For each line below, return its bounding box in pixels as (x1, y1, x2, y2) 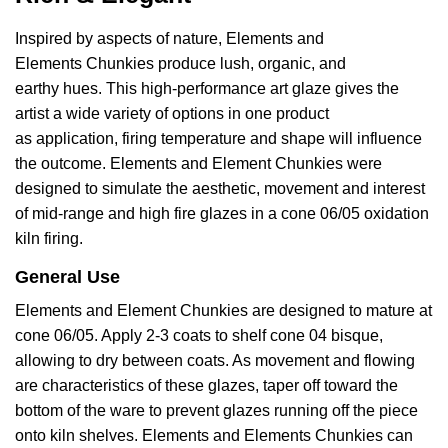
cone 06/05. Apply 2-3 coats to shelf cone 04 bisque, (15, 327, 383, 345)
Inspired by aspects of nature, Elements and (15, 30, 324, 48)
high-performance (141, 80, 266, 98)
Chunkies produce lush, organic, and (86, 55, 346, 73)
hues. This (59, 80, 141, 98)
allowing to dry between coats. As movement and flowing (15, 352, 415, 370)
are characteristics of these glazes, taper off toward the (15, 377, 398, 395)
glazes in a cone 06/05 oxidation (200, 205, 429, 223)
